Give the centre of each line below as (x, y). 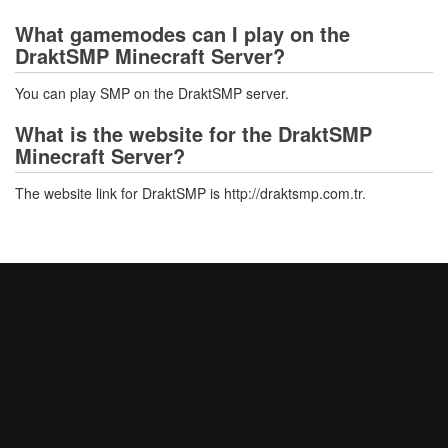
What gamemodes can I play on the (182, 33)
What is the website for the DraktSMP (193, 133)
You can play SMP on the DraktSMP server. (152, 93)
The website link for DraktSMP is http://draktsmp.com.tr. (190, 193)
